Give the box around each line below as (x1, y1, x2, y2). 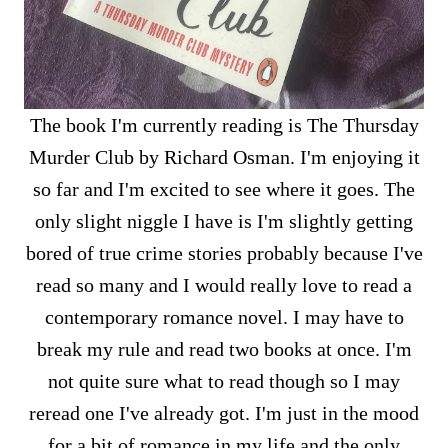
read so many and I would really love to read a (36, 274, 412, 296)
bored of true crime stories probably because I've (25, 242, 423, 264)
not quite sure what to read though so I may (48, 370, 400, 392)
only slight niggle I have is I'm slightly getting (35, 210, 413, 232)
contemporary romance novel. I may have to (44, 306, 404, 328)
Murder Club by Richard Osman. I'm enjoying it (28, 146, 420, 168)
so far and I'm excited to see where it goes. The (33, 178, 415, 200)
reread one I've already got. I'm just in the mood (29, 402, 419, 424)
